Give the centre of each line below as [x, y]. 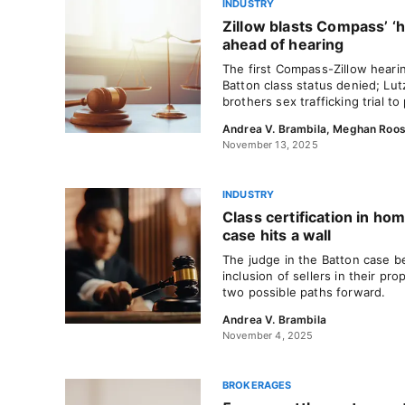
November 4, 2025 [268, 335]
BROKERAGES [257, 385]
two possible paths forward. [304, 292]
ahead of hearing [283, 44]
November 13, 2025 [270, 145]
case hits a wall [277, 235]
